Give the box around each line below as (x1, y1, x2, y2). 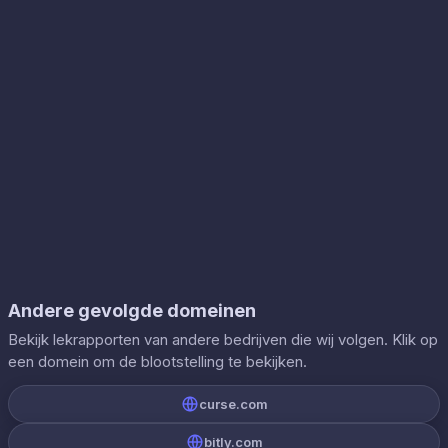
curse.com (198, 396, 268, 412)
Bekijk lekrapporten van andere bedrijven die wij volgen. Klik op (8, 330, 438, 349)
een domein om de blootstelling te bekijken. (8, 352, 307, 371)
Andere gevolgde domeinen (8, 300, 256, 321)
